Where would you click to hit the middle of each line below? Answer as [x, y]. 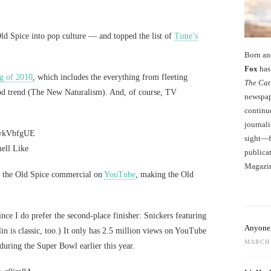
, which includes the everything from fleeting [110, 77]
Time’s [186, 36]
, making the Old [165, 175]
